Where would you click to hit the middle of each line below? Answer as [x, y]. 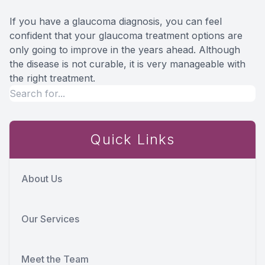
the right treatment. [52, 78]
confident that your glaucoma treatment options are [126, 36]
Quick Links [132, 140]
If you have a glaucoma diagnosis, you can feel [116, 22]
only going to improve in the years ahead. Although [125, 50]
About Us [42, 179]
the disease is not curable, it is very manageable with [127, 64]
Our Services [50, 219]
